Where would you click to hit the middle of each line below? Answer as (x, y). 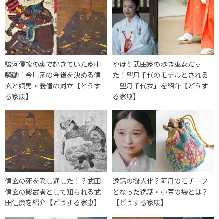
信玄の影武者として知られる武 (53, 191)
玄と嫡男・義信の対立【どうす (53, 85)
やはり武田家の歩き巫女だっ (157, 64)
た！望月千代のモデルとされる (161, 74)
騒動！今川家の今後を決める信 (53, 74)
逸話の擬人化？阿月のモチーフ (160, 180)
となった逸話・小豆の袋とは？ (161, 191)
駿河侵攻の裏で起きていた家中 (53, 64)
